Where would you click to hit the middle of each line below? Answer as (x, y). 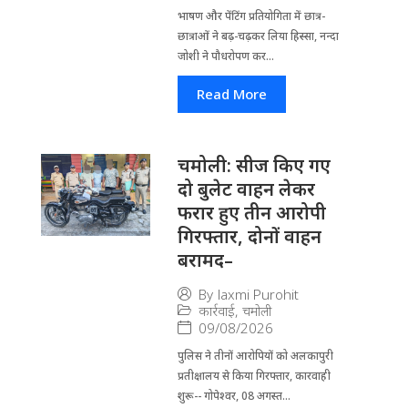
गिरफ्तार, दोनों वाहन (249, 236)
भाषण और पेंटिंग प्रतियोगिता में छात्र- (251, 15)
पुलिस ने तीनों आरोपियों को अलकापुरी (255, 355)
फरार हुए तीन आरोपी (251, 212)
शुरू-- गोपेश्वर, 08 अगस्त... (234, 395)
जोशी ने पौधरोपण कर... (225, 56)
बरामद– (205, 260)
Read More (231, 93)
